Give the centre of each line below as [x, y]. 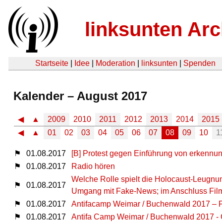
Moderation [115, 63]
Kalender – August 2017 [80, 96]
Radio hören [93, 166]
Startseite [52, 63]
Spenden [199, 63]
